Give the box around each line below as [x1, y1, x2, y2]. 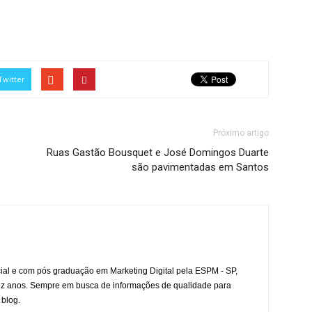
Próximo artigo [213, 128, 269, 139]
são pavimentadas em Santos [132, 161, 269, 174]
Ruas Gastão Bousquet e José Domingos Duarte [47, 146, 269, 159]
